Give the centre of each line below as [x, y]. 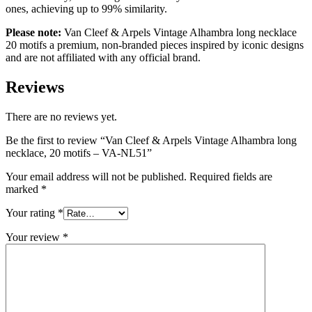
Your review [34, 237]
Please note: [33, 33]
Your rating [32, 212]
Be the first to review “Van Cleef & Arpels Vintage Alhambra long [151, 140]
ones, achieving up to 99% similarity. [86, 9]
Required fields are [231, 176]
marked [23, 189]
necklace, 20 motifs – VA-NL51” [79, 153]
